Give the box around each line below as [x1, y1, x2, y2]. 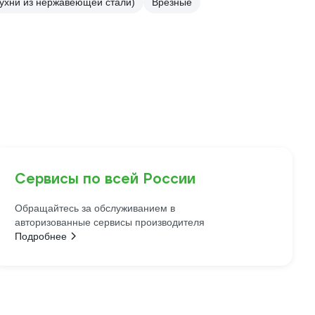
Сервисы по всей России [15, 169, 196, 188]
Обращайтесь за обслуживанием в [15, 202, 176, 214]
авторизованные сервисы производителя [15, 217, 205, 229]
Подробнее [15, 231, 67, 243]
